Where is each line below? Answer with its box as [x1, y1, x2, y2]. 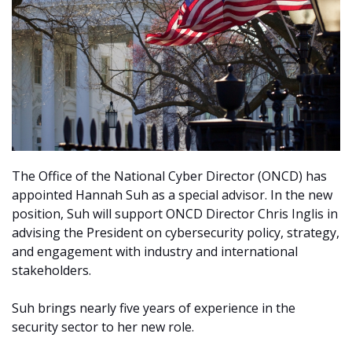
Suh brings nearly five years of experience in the [12, 299, 295, 317]
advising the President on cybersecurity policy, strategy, [12, 223, 339, 241]
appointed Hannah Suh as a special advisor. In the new [12, 185, 332, 203]
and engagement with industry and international [12, 242, 298, 260]
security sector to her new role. [12, 317, 197, 335]
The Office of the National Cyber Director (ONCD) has [12, 167, 327, 185]
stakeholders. [12, 261, 94, 279]
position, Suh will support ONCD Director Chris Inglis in [12, 204, 338, 222]
